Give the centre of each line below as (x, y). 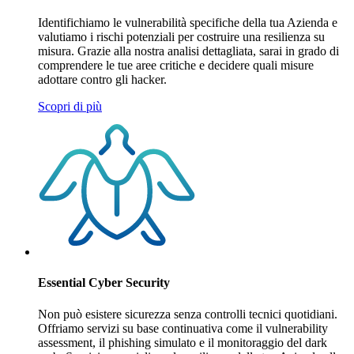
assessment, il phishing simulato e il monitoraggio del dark (183, 342)
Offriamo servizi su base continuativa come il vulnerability (183, 328)
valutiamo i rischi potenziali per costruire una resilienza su (181, 37)
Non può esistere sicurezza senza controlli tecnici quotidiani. (188, 314)
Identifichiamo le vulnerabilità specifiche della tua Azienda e (188, 23)
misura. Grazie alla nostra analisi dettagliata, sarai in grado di (188, 51)
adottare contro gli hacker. (102, 80)
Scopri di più (70, 107)
